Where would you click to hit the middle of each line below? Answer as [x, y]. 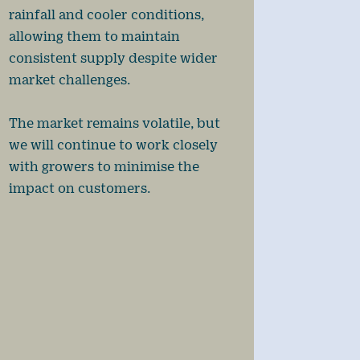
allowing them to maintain [94, 36]
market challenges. [69, 80]
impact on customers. [79, 188]
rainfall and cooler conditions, [106, 14]
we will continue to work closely [113, 145]
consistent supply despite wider [113, 58]
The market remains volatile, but [114, 123]
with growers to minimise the [104, 166]
